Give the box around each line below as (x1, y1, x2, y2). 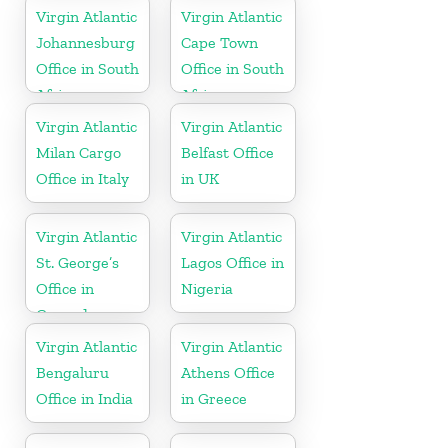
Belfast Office (181, 143, 275, 163)
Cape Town (181, 33, 259, 53)
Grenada (36, 305, 96, 325)
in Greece (181, 389, 248, 409)
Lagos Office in (181, 253, 285, 273)
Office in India (36, 389, 133, 409)
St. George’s (36, 253, 119, 273)
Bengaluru (36, 363, 109, 383)
